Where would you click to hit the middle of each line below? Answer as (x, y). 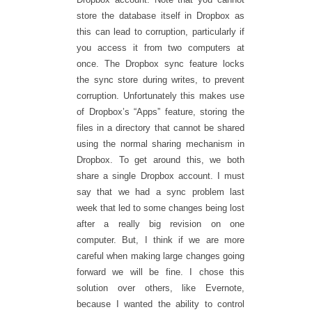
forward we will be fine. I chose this (161, 272)
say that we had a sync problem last (161, 192)
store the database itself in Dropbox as (161, 16)
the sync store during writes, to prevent (161, 80)
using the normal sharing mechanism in (161, 144)
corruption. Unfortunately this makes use (161, 96)
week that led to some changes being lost (161, 208)
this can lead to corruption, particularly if (161, 32)
